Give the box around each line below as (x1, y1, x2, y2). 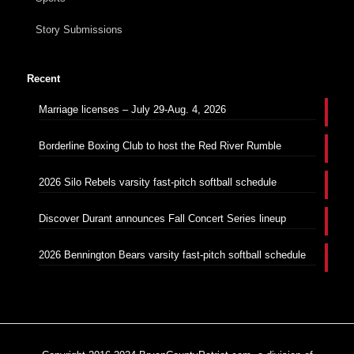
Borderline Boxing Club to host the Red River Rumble (38, 139, 281, 152)
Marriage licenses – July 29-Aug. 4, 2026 (38, 103, 226, 115)
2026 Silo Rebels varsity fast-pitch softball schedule (38, 175, 277, 188)
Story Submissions (35, 23, 122, 36)
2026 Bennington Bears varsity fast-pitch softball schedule (38, 248, 306, 261)
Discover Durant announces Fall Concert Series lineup (38, 212, 286, 224)
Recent (26, 72, 60, 85)
